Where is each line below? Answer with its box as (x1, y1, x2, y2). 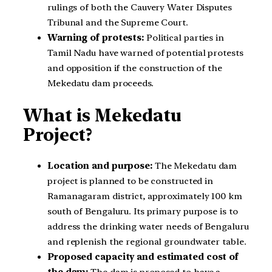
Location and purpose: (47, 160, 152, 172)
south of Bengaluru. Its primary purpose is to (47, 206, 238, 217)
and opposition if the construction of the (47, 63, 222, 74)
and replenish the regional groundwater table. (47, 236, 246, 248)
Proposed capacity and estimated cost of (47, 251, 239, 263)
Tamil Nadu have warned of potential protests (47, 47, 243, 59)
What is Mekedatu (23, 104, 182, 126)
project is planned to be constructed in (47, 175, 214, 187)
